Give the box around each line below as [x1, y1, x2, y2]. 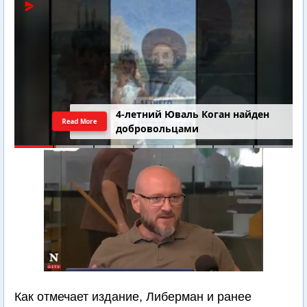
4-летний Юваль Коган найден [116, 108, 270, 121]
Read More [61, 116, 99, 126]
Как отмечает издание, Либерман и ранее [14, 290, 251, 304]
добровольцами [116, 122, 199, 136]
